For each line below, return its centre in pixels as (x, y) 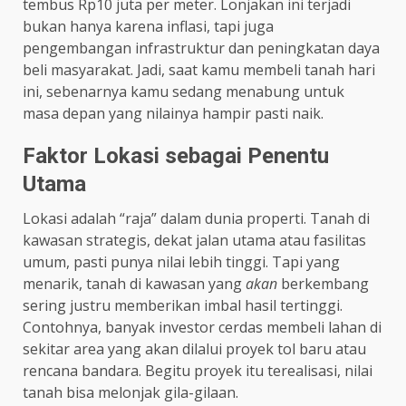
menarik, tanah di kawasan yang (134, 284)
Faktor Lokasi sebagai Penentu (176, 156)
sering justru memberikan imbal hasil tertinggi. (183, 306)
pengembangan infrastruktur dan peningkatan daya (201, 48)
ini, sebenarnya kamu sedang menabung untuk (184, 92)
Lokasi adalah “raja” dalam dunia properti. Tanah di (196, 219)
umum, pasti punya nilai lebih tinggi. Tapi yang (181, 262)
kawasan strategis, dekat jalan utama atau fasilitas (194, 241)
